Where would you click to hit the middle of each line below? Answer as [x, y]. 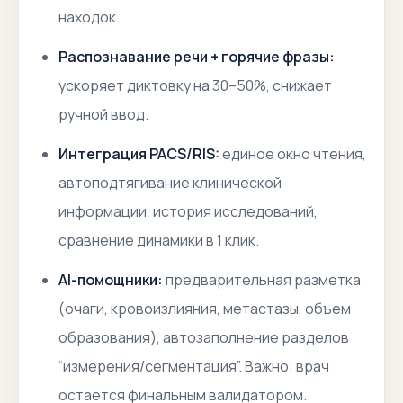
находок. [89, 17]
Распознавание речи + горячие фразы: [197, 57]
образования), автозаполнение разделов [204, 337]
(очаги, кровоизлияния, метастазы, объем [205, 309]
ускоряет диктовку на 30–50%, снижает [195, 85]
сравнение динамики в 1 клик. [159, 240]
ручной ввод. [103, 114]
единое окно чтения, [293, 154]
